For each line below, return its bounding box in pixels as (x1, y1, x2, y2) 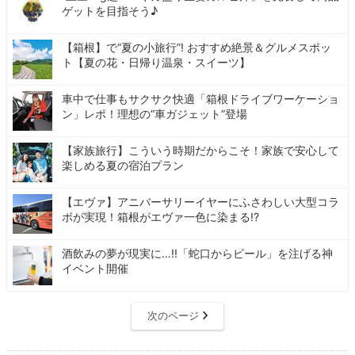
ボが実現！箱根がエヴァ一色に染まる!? (62, 210, 260, 224)
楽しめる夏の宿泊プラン (62, 158, 185, 173)
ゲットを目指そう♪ (62, 4, 158, 18)
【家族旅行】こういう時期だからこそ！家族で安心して (62, 143, 340, 158)
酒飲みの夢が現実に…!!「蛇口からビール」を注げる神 (62, 246, 334, 261)
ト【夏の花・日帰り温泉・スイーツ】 (62, 55, 251, 70)
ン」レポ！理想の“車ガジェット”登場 (62, 107, 248, 121)
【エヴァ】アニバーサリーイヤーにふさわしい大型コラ (62, 195, 340, 209)
